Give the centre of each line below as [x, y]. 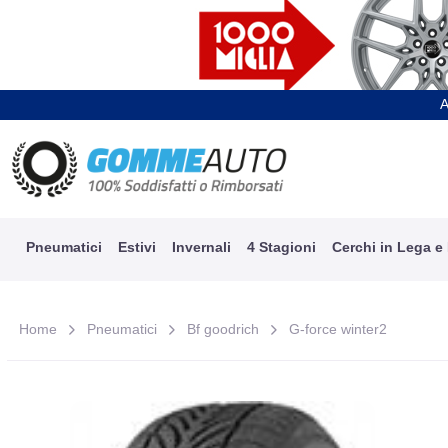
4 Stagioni [281, 246]
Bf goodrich [223, 328]
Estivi [136, 246]
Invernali [201, 246]
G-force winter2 [338, 328]
